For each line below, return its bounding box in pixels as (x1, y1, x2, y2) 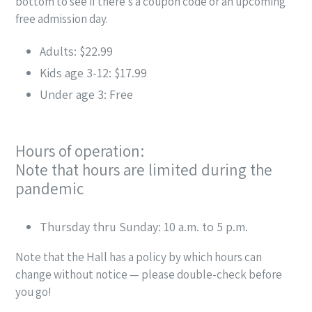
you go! (15, 283, 52, 299)
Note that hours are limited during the (15, 159, 272, 180)
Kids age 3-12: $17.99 (40, 64, 147, 81)
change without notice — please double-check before (15, 266, 282, 282)
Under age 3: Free (40, 86, 133, 102)
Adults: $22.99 (40, 42, 113, 59)
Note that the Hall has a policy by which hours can (15, 249, 262, 265)
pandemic (15, 178, 84, 199)
